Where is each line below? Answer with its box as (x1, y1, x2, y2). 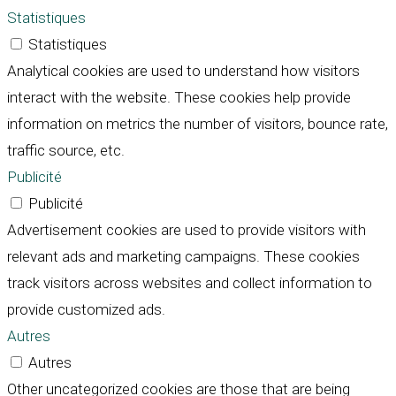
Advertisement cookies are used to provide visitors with (7, 221, 366, 240)
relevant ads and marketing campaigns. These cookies (7, 247, 360, 266)
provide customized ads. (7, 301, 165, 319)
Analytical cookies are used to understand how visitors (7, 62, 360, 80)
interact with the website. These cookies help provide (7, 88, 351, 107)
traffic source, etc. (7, 141, 125, 160)
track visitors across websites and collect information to (7, 274, 372, 293)
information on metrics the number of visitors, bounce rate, (7, 115, 388, 133)
